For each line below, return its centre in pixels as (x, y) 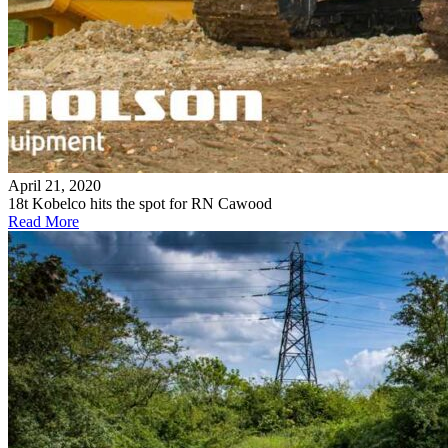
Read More (43, 222)
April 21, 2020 (54, 186)
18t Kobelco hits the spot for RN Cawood (140, 204)
